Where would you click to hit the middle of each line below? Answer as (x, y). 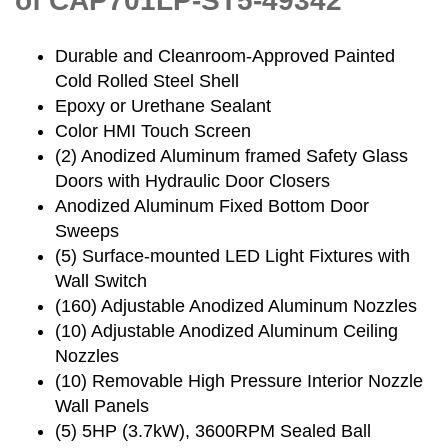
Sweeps (87, 230)
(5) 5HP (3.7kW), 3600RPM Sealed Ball (213, 430)
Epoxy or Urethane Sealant (163, 105)
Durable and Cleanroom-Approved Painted (225, 55)
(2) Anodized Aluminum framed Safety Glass (231, 155)
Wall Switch (101, 280)
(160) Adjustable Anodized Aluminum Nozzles (236, 305)
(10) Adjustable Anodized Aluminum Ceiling (226, 330)
